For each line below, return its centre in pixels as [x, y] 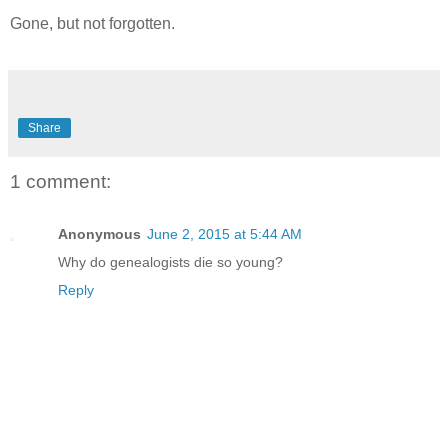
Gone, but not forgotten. [92, 24]
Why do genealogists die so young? [170, 261]
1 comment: [60, 182]
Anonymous [99, 233]
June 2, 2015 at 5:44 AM [224, 233]
